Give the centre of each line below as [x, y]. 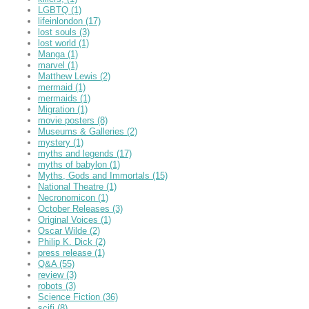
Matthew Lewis [69, 76]
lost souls [59, 32]
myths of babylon [74, 164]
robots [52, 286]
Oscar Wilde [64, 230]
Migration [58, 109]
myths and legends [77, 153]
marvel [53, 65]
